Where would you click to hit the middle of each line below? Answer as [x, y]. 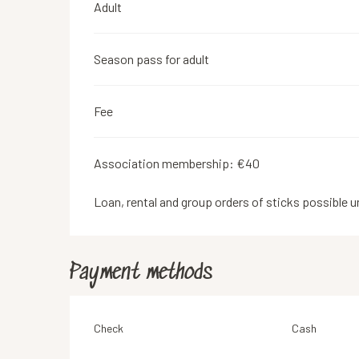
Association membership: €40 [177, 163]
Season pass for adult [152, 59]
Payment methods [141, 274]
